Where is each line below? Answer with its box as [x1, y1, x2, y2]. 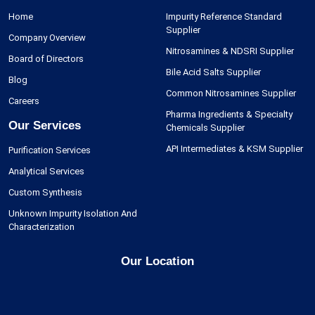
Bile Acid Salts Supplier [166, 67, 261, 78]
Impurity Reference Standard [166, 11, 282, 22]
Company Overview [8, 32, 86, 44]
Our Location [121, 255, 194, 269]
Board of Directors [8, 53, 84, 65]
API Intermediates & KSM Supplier [166, 143, 303, 155]
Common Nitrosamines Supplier [166, 88, 296, 99]
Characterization [8, 221, 75, 233]
